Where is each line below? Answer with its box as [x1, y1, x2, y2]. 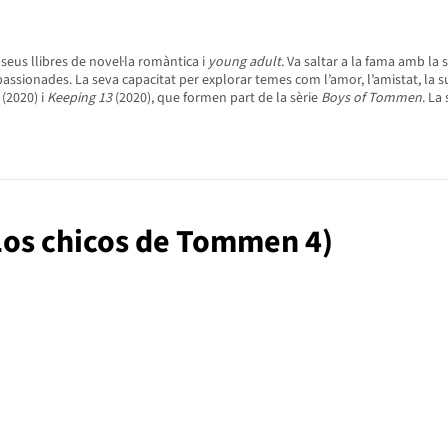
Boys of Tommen [321, 88, 422, 109]
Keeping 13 [47, 88, 112, 109]
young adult [208, 52, 281, 73]
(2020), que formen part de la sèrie [112, 88, 321, 109]
